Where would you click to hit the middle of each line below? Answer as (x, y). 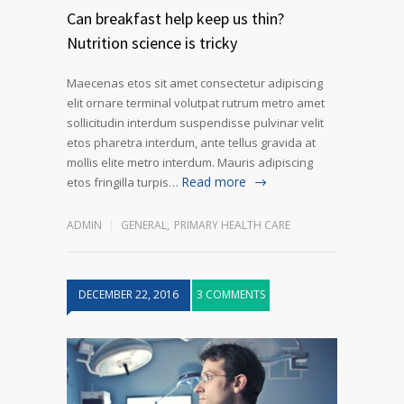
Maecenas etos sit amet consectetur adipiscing (195, 83)
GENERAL (144, 225)
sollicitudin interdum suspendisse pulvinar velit (195, 122)
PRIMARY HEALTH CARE (232, 225)
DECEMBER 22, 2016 (129, 294)
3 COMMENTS (231, 294)
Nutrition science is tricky (152, 42)
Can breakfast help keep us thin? (175, 18)
